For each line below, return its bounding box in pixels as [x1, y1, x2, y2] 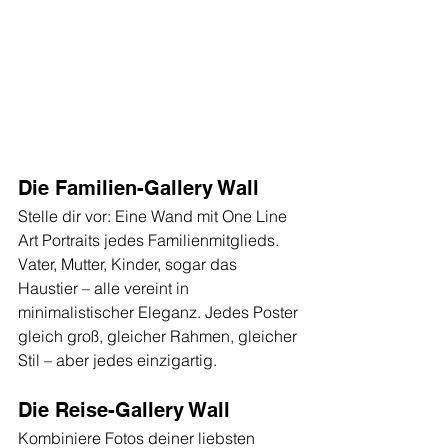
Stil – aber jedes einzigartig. [18, 349, 217, 370]
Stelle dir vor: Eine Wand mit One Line [18, 205, 291, 226]
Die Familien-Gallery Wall [18, 175, 259, 200]
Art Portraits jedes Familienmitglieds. [18, 229, 283, 250]
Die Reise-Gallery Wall [18, 397, 230, 422]
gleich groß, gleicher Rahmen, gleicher [18, 325, 301, 346]
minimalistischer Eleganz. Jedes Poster [18, 301, 302, 322]
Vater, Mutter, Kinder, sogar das [18, 253, 241, 274]
